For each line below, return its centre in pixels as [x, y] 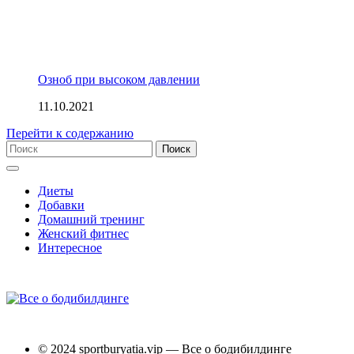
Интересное [70, 248]
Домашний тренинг [91, 220]
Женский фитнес [83, 234]
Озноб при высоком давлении [119, 80]
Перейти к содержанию [70, 134]
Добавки [61, 205]
